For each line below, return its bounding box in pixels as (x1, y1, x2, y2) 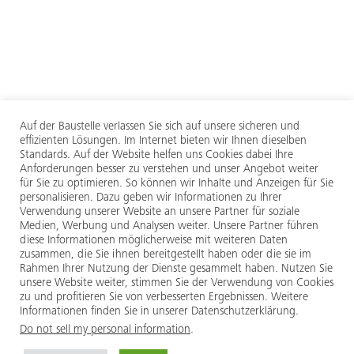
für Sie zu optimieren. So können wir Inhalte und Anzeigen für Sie (20, 178, 333, 190)
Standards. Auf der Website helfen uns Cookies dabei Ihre (20, 149, 293, 161)
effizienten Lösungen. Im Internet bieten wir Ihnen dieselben (20, 135, 307, 147)
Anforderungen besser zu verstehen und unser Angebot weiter (20, 164, 318, 175)
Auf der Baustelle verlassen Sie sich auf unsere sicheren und (20, 121, 299, 133)
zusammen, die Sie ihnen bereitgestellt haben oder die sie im (20, 249, 311, 261)
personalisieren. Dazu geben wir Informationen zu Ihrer (20, 192, 282, 204)
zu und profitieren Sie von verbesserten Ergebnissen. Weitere (20, 292, 308, 303)
